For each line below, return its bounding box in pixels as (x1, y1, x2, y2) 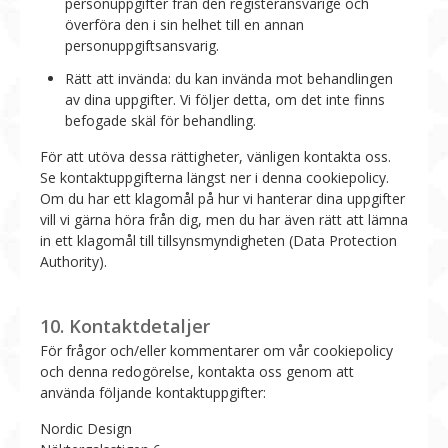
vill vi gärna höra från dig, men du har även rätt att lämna (40, 209, 408, 229)
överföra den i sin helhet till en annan (65, 14, 304, 34)
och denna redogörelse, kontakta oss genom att (40, 361, 354, 381)
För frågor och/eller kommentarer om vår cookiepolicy (40, 340, 393, 360)
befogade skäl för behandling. (65, 110, 256, 130)
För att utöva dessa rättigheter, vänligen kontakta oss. (40, 146, 391, 166)
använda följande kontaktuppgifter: (40, 382, 266, 402)
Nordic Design (40, 418, 132, 438)
